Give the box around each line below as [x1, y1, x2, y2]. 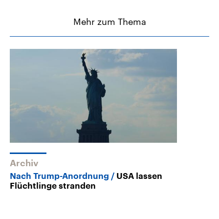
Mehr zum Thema [73, 16, 146, 27]
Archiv [10, 158, 39, 168]
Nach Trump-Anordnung [10, 172, 109, 180]
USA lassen [116, 172, 162, 180]
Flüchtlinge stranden [10, 181, 96, 190]
